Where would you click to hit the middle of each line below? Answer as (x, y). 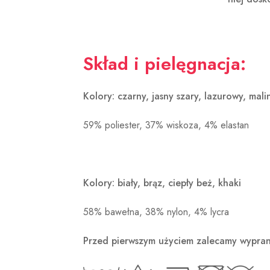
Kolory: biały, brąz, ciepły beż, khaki (162, 183)
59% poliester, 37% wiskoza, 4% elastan (166, 125)
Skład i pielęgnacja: (165, 64)
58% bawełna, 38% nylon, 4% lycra (156, 212)
